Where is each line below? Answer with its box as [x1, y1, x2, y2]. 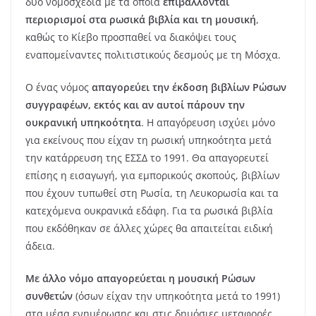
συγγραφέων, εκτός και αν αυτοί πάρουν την [25, 98, 245, 112]
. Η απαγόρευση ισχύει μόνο [141, 116, 275, 130]
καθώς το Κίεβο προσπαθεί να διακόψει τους [25, 30, 236, 44]
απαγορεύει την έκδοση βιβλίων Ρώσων [92, 80, 286, 95]
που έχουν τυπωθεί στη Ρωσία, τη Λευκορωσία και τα [25, 186, 279, 200]
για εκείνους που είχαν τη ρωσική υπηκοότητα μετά [25, 133, 272, 147]
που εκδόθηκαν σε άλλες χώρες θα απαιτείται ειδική [25, 221, 273, 236]
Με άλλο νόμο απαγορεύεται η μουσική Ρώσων [25, 272, 255, 286]
